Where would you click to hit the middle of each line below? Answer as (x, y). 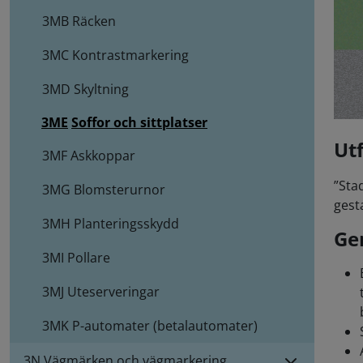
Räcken (94, 21)
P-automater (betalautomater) (165, 326)
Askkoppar (103, 156)
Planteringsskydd (126, 224)
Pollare (89, 258)
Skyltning (101, 90)
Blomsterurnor (120, 190)
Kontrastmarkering (130, 56)
